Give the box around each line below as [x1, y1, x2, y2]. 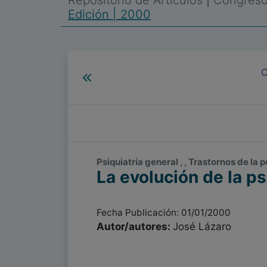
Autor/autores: [97, 221, 173, 232]
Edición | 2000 [68, 7, 151, 21]
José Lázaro [173, 221, 231, 232]
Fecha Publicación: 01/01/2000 [97, 207, 231, 218]
